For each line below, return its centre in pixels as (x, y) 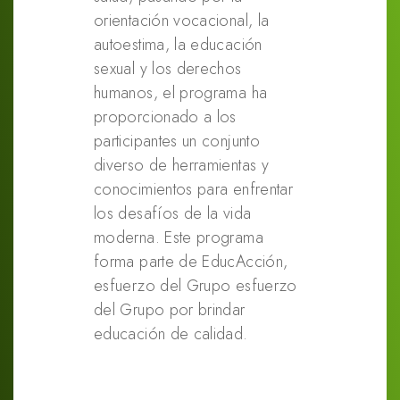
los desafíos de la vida (173, 214)
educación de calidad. (171, 334)
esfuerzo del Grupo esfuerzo (196, 286)
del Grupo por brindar (170, 310)
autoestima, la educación (178, 45)
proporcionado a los (165, 117)
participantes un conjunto (177, 142)
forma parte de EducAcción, (191, 262)
